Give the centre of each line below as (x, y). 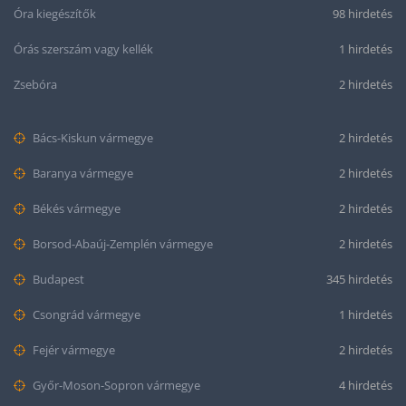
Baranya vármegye (82, 174)
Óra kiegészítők (55, 14)
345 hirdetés (359, 280)
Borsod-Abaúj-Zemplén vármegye (121, 244)
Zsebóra (35, 85)
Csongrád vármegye (85, 315)
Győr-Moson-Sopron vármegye (115, 386)
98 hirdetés (362, 14)
